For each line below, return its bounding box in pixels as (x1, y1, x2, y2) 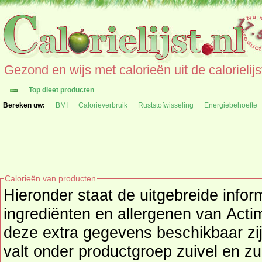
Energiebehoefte (204, 101, 257, 109)
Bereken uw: (3, 101, 45, 109)
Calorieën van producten (5, 174, 96, 183)
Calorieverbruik (78, 101, 127, 109)
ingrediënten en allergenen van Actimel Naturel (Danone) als (4, 205, 226, 223)
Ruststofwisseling (138, 101, 194, 109)
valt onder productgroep (4, 242, 177, 260)
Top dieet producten (29, 86, 94, 94)
